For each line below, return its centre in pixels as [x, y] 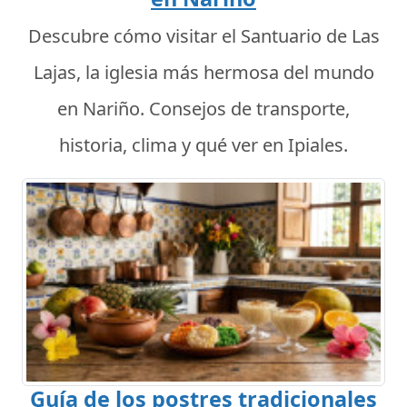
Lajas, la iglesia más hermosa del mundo [203, 73]
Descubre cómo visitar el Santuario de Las [203, 36]
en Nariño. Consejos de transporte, [203, 109]
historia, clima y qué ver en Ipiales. [203, 145]
